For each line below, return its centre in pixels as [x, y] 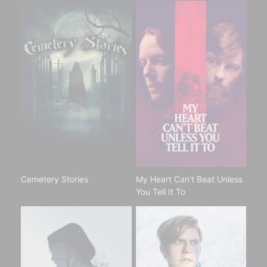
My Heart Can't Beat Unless [189, 179]
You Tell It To [160, 191]
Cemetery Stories [55, 179]
